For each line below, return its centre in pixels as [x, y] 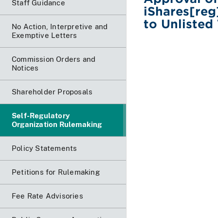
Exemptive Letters [45, 35]
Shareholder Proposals [52, 91]
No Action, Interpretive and [60, 26]
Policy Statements [45, 148]
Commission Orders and [54, 59]
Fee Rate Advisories [47, 196]
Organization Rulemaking [57, 124]
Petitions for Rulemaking [56, 172]
